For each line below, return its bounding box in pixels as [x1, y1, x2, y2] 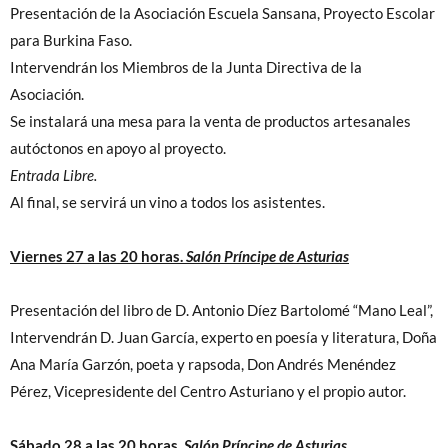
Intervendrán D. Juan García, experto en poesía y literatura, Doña [10, 329, 437, 347]
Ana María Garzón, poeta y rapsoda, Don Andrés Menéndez [10, 356, 396, 374]
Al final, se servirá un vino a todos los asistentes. [10, 194, 325, 212]
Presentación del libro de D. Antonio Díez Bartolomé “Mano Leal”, [10, 302, 433, 320]
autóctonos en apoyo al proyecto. [10, 140, 226, 158]
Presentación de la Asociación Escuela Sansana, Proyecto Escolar [10, 5, 435, 23]
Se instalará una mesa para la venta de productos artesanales [10, 113, 411, 131]
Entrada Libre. [10, 167, 97, 185]
